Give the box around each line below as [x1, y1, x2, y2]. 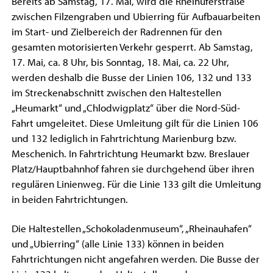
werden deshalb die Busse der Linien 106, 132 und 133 [11, 71, 252, 84]
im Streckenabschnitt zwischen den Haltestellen [11, 87, 221, 99]
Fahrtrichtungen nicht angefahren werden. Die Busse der [11, 252, 260, 265]
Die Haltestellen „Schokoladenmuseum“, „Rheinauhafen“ [11, 222, 252, 235]
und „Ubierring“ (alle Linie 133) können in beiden [11, 237, 224, 250]
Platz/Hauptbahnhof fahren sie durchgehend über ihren [11, 163, 254, 175]
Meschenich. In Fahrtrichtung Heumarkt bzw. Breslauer [11, 147, 250, 160]
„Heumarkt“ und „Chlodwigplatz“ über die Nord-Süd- [11, 102, 240, 115]
